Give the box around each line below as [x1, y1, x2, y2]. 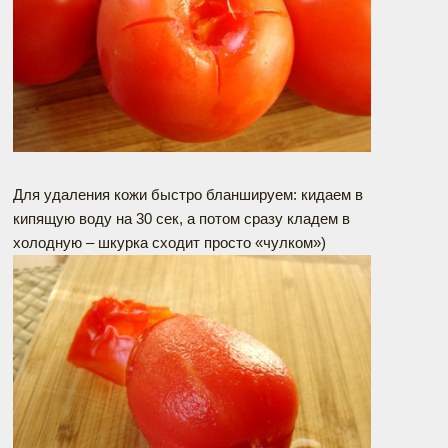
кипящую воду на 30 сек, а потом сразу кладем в [13, 210, 350, 228]
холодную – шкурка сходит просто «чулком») [13, 234, 326, 252]
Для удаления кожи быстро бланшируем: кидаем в [13, 186, 363, 204]
